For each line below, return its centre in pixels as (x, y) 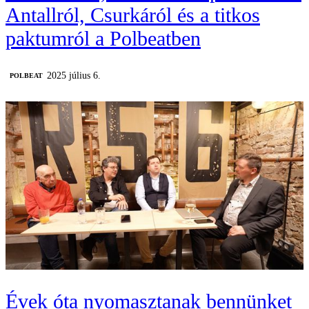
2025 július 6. (74, 76)
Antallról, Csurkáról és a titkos (133, 15)
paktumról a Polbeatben (103, 39)
